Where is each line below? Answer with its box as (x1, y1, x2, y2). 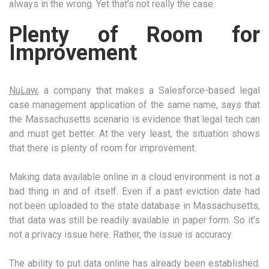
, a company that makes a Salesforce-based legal (37, 85, 260, 97)
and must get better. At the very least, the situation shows (9, 128, 260, 140)
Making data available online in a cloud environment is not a (9, 171, 260, 183)
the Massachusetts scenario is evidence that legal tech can (9, 113, 260, 125)
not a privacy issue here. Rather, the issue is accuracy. (9, 229, 233, 241)
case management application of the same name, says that (9, 99, 260, 111)
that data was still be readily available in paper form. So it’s (9, 214, 260, 226)
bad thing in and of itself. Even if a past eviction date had (9, 186, 260, 198)
